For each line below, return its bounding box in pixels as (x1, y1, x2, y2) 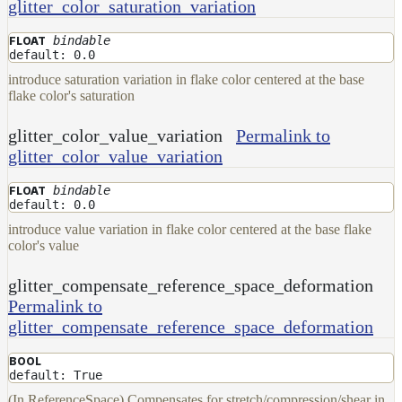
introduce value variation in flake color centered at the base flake (8, 221, 371, 237)
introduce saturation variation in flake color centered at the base (8, 71, 364, 87)
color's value (8, 237, 79, 253)
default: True (9, 367, 102, 382)
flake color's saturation (8, 87, 135, 103)
